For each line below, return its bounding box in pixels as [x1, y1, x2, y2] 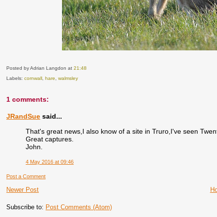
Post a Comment [6, 173, 46, 180]
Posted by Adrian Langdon [6, 65, 68, 71]
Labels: [6, 76, 25, 81]
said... [40, 112, 62, 121]
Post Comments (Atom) [46, 203, 112, 211]
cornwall [24, 76, 43, 81]
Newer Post [6, 186, 39, 194]
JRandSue [6, 112, 41, 121]
